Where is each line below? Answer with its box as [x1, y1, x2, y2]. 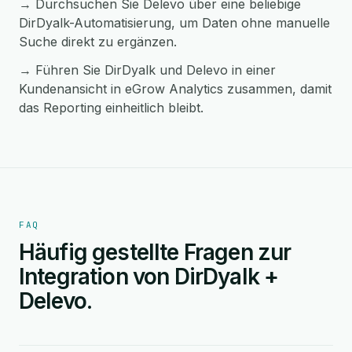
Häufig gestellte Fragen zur [19, 239, 291, 266]
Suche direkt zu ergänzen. [19, 34, 177, 49]
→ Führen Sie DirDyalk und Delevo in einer [19, 62, 276, 78]
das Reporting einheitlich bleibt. [19, 100, 203, 115]
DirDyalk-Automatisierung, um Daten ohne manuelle [19, 15, 330, 31]
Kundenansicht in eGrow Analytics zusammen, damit [19, 81, 332, 97]
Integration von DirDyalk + [19, 263, 279, 290]
